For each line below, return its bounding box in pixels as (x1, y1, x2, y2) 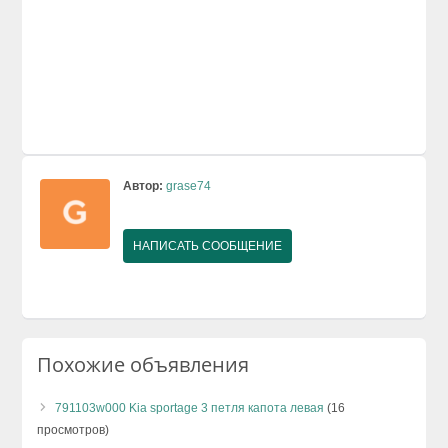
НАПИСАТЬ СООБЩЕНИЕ (133, 238, 283, 253)
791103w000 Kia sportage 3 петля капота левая (55, 400, 325, 415)
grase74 (166, 178, 212, 193)
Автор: (123, 178, 164, 193)
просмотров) (37, 422, 110, 437)
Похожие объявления (37, 350, 250, 378)
